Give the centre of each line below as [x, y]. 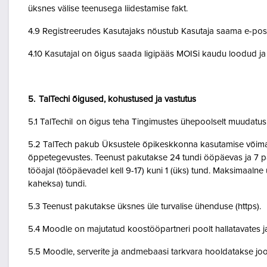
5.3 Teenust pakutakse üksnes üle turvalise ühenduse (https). [146, 207]
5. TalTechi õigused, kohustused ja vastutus [113, 99]
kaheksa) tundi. [58, 184]
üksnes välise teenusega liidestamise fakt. [110, 9]
